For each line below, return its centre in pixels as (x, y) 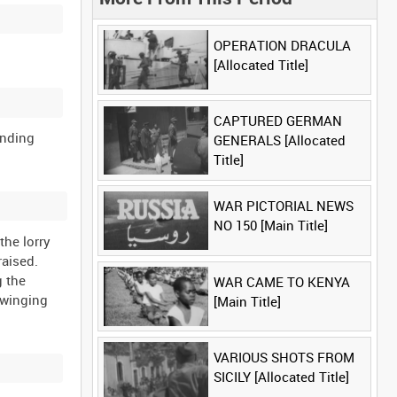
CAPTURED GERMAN (277, 121)
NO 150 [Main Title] (270, 226)
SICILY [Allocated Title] (281, 377)
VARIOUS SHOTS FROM (284, 358)
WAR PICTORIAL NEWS (283, 206)
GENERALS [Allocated (279, 140)
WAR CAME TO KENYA (281, 281)
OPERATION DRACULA (282, 45)
